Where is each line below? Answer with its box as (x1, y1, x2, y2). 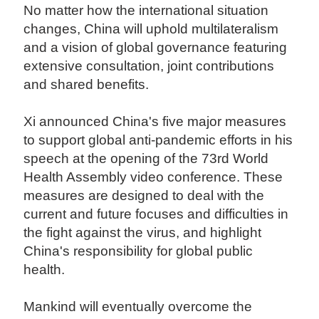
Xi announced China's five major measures (23, 114, 287, 130)
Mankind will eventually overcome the (23, 299, 253, 315)
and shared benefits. (23, 77, 153, 93)
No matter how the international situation (23, 3, 269, 19)
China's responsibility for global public (23, 244, 253, 259)
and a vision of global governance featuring (23, 40, 288, 56)
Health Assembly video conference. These (23, 169, 283, 185)
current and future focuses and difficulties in (23, 206, 289, 222)
